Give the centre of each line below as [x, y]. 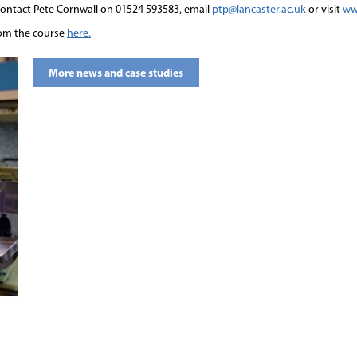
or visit [324, 10]
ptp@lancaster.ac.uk [259, 10]
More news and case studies [116, 74]
